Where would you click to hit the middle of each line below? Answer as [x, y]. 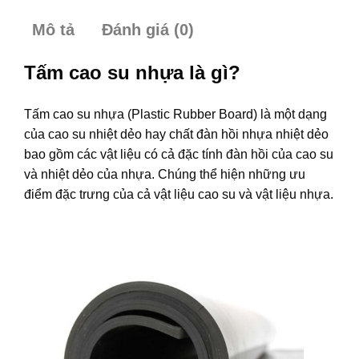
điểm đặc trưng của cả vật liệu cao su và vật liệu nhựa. [179, 195]
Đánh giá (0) [148, 29]
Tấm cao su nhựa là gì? [132, 73]
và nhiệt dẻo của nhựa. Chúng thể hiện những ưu [165, 175]
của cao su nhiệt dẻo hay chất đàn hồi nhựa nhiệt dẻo [176, 135]
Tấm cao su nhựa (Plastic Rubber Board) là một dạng [175, 115]
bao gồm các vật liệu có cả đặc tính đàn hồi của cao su [179, 155]
